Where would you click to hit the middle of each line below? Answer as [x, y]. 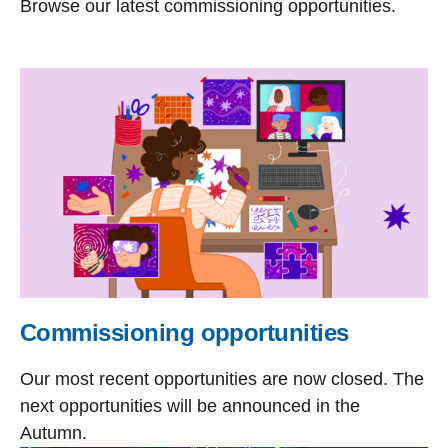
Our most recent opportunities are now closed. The [222, 378]
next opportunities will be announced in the [190, 405]
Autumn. [53, 432]
